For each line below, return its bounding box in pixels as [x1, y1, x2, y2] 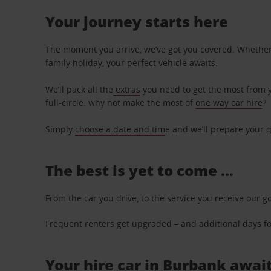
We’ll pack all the [45, 83, 114, 95]
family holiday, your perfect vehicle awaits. [45, 57, 218, 68]
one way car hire [195, 97, 263, 108]
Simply [45, 123, 76, 135]
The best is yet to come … [45, 160, 234, 180]
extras [113, 83, 141, 95]
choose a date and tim [75, 123, 166, 135]
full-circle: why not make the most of [45, 97, 196, 108]
